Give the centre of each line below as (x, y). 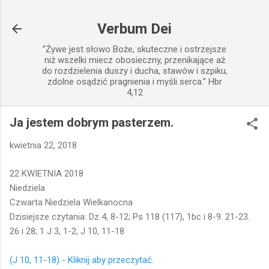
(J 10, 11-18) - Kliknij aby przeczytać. (82, 260)
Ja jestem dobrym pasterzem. (92, 122)
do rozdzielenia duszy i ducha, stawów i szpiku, (134, 71)
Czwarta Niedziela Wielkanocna (71, 202)
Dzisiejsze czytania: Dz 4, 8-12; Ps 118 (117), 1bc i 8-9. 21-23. (130, 216)
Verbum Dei (134, 29)
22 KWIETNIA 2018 (47, 173)
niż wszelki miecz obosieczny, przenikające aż (134, 60)
